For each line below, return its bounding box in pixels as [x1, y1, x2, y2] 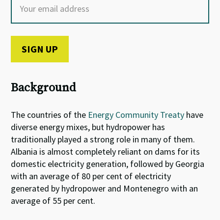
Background [11, 80, 77, 95]
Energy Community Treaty [88, 109, 187, 120]
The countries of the [11, 109, 88, 120]
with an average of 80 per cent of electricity [11, 170, 171, 182]
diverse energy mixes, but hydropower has [11, 121, 165, 133]
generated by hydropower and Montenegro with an [11, 182, 198, 194]
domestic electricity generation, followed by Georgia [11, 158, 205, 169]
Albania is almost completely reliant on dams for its [11, 145, 200, 157]
